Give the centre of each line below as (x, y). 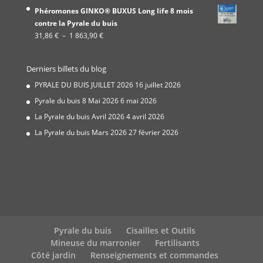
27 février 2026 (153, 133)
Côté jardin (54, 255)
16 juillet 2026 (158, 85)
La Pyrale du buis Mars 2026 (80, 133)
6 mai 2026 (138, 101)
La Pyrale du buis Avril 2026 (79, 117)
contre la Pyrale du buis (76, 23)
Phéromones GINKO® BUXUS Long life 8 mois (114, 11)
